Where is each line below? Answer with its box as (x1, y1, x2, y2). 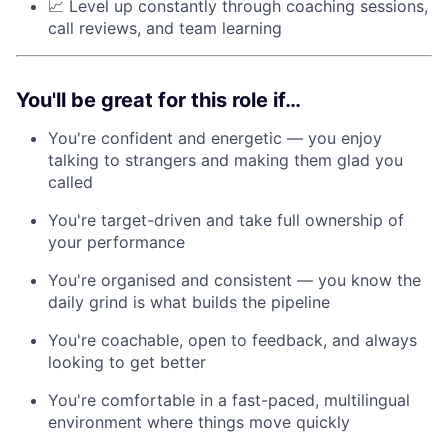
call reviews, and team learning (48, 18, 282, 39)
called (48, 172, 93, 193)
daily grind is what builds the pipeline (48, 292, 330, 313)
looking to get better (48, 352, 206, 373)
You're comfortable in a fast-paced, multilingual (48, 390, 410, 411)
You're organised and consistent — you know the (48, 270, 421, 291)
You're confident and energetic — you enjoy (48, 128, 382, 149)
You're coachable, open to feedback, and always (48, 330, 417, 351)
